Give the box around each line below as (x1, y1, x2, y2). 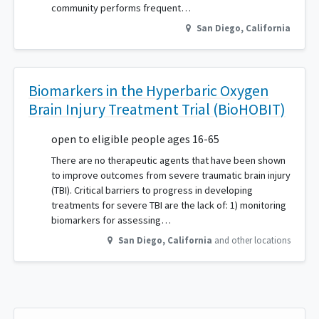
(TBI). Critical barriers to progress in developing (51, 184, 253, 197)
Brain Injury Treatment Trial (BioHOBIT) (28, 100, 286, 120)
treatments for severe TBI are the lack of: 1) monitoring (51, 199, 286, 212)
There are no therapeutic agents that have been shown (51, 154, 286, 167)
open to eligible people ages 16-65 (51, 132, 219, 147)
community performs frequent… (51, 1, 191, 15)
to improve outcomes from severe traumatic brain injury (51, 169, 291, 182)
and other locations (214, 234, 291, 246)
